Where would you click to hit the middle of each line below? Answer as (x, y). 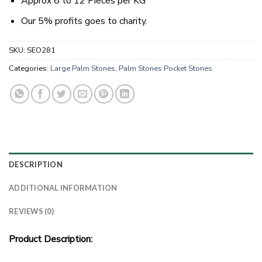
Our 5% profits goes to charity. (84, 21)
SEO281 (41, 50)
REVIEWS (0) (31, 211)
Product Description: (51, 239)
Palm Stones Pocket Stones (166, 68)
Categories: (30, 68)
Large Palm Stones (83, 68)
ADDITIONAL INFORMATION (63, 187)
